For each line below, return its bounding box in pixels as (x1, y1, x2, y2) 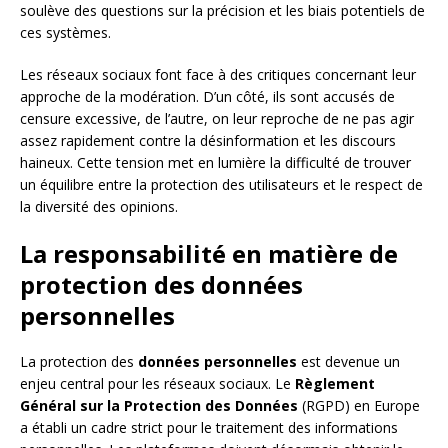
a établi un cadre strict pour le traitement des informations (20, 417, 398, 437)
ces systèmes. (20, 22, 111, 42)
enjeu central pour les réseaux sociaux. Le (20, 373, 295, 393)
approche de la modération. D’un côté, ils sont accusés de (20, 86, 395, 106)
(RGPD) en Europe (298, 395, 420, 415)
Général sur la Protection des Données (20, 395, 298, 415)
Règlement (295, 373, 375, 393)
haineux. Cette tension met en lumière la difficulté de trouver (20, 152, 411, 172)
